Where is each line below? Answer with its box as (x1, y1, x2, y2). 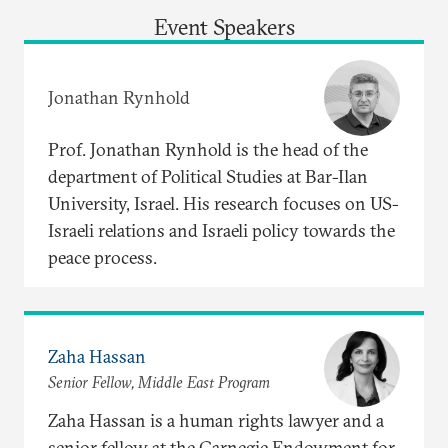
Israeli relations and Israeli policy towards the (48, 218, 395, 242)
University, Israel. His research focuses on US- (48, 191, 399, 215)
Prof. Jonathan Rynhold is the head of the (48, 137, 368, 161)
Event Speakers (153, 12, 295, 41)
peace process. (48, 245, 157, 269)
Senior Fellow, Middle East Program (48, 372, 270, 393)
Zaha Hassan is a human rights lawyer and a (48, 408, 384, 432)
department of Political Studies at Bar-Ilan (48, 164, 368, 188)
